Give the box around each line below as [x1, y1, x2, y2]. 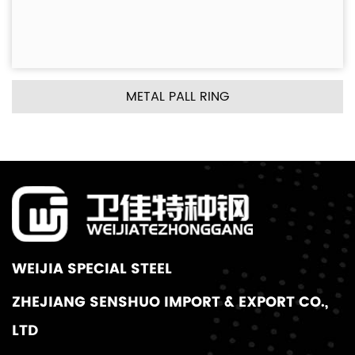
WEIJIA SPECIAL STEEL [12, 258, 172, 278]
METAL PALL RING [126, 86, 229, 107]
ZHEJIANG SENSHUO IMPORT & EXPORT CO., [12, 292, 328, 311]
